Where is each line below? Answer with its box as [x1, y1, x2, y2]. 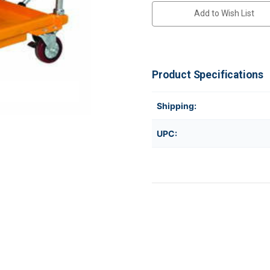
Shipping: [157, 100, 196, 111]
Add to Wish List [193, 8, 254, 18]
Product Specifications [152, 68, 264, 81]
